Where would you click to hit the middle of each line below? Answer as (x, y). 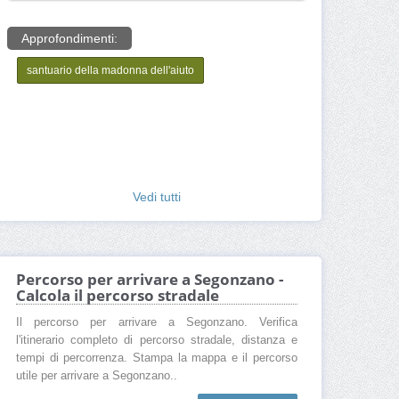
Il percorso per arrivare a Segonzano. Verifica (157, 323)
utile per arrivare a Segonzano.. (97, 376)
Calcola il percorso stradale (118, 296)
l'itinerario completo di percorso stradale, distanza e (157, 341)
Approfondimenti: (69, 39)
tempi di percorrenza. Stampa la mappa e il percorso (157, 358)
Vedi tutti (157, 197)
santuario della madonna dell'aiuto (110, 71)
